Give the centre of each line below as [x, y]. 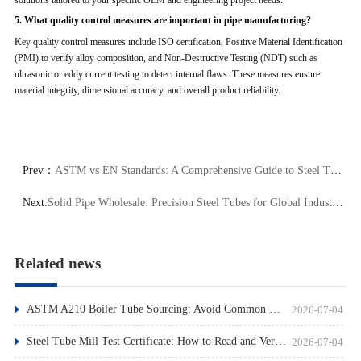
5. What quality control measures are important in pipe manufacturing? [162, 21]
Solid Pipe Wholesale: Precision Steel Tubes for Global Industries [189, 203]
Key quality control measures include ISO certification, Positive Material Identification [178, 42]
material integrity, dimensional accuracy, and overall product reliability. [147, 91]
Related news [57, 263]
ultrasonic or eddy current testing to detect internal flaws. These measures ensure [167, 75]
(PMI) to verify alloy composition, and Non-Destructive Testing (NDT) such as [166, 58]
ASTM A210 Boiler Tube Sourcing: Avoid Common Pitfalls [274, 309]
